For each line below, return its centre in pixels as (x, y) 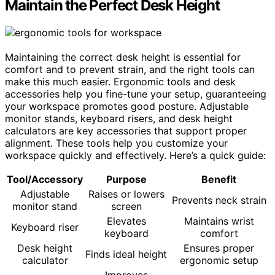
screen (126, 207)
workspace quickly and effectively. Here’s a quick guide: (135, 156)
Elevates (126, 221)
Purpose (126, 180)
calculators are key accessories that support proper (126, 131)
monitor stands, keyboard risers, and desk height (119, 119)
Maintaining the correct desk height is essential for (123, 57)
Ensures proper (219, 248)
